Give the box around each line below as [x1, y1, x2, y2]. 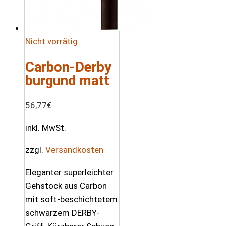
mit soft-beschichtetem [25, 194, 118, 205]
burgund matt [25, 72, 109, 89]
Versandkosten [45, 145, 103, 155]
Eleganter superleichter [25, 167, 114, 178]
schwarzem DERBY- [25, 208, 100, 218]
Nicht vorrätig [25, 36, 78, 47]
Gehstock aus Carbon [25, 181, 107, 191]
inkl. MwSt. [25, 123, 66, 133]
